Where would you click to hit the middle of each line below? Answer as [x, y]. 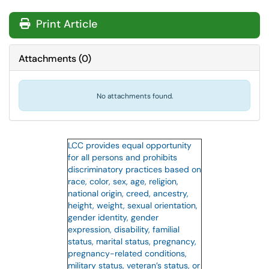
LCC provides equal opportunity [130, 145]
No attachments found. [134, 96]
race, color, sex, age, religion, [123, 181]
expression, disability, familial [124, 229]
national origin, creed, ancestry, [128, 193]
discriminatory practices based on [134, 169]
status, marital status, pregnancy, [132, 241]
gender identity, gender [113, 217]
